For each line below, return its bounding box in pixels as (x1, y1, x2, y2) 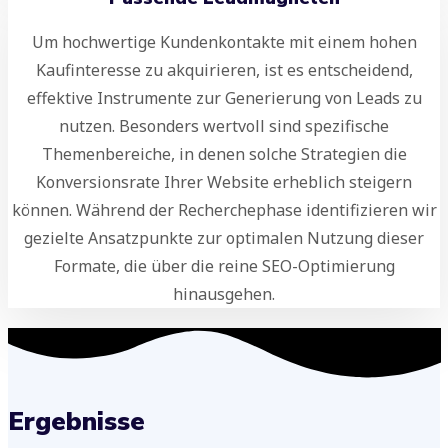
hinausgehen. (173, 282, 275, 305)
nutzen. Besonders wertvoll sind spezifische (59, 114, 389, 137)
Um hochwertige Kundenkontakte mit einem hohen (31, 30, 417, 53)
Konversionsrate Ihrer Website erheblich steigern (36, 170, 412, 193)
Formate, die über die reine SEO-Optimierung (53, 254, 395, 277)
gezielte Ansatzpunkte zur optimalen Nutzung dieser (24, 226, 424, 249)
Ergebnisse (8, 404, 145, 440)
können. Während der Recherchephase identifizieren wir (11, 198, 437, 221)
